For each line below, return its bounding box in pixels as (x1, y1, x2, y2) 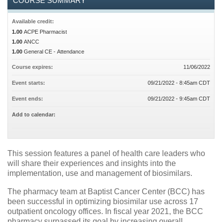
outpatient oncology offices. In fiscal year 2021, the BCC (7, 207, 203, 216)
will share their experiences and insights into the (7, 159, 176, 167)
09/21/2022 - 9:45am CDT (148, 96, 210, 102)
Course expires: (12, 64, 55, 70)
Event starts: (12, 80, 47, 86)
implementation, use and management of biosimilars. (7, 169, 192, 177)
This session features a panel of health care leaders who (7, 149, 205, 158)
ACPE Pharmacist (24, 29, 67, 35)
